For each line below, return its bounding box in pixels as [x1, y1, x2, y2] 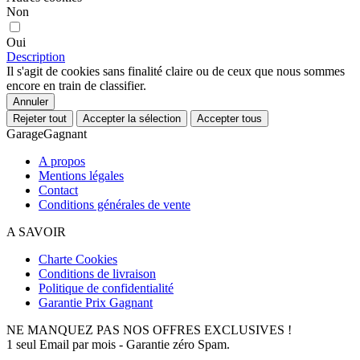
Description [6, 49, 65, 63]
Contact [39, 182, 78, 197]
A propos [39, 153, 85, 168]
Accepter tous [197, 112, 262, 125]
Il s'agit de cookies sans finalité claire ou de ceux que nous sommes [6, 63, 345, 78]
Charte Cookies [39, 252, 117, 266]
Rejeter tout [13, 112, 67, 125]
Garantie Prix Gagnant [39, 295, 153, 309]
